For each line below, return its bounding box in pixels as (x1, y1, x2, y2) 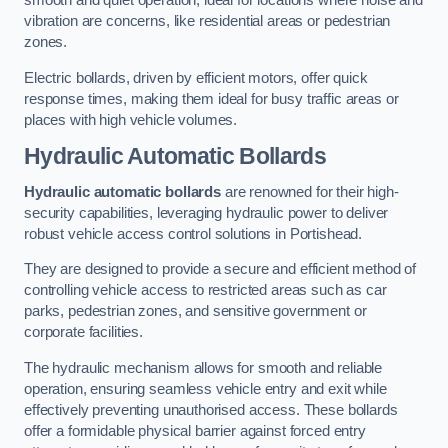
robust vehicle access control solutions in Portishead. (24, 225, 363, 242)
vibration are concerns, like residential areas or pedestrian (24, 13, 391, 30)
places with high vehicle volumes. (24, 111, 238, 128)
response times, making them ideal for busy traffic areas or (24, 90, 399, 107)
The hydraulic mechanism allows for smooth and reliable (24, 359, 383, 376)
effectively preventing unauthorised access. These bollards (24, 401, 398, 418)
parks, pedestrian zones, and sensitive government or (24, 303, 367, 320)
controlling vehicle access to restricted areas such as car (24, 282, 387, 299)
